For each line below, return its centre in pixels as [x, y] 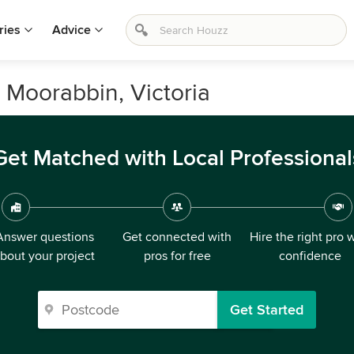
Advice [72, 30]
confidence [310, 256]
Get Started [267, 310]
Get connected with [177, 237]
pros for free [177, 256]
